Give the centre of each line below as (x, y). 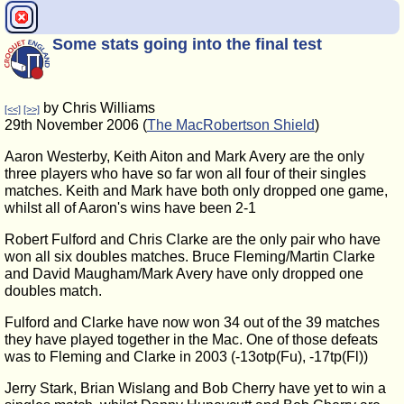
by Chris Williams (97, 108)
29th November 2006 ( (76, 125)
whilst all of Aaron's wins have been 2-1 (130, 208)
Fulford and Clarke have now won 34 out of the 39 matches (192, 322)
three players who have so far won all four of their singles (185, 174)
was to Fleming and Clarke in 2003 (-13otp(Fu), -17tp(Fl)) (186, 357)
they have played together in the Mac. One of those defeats (191, 340)
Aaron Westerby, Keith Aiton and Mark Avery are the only (184, 156)
